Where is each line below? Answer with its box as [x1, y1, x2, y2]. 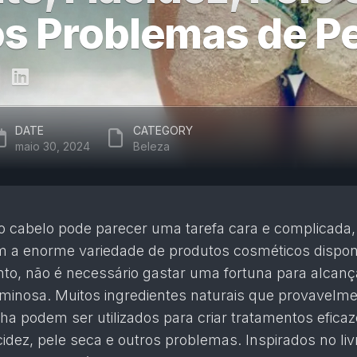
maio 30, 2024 [15, 139, 90, 153]
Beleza [133, 139, 170, 153]
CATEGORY [133, 124, 193, 137]
